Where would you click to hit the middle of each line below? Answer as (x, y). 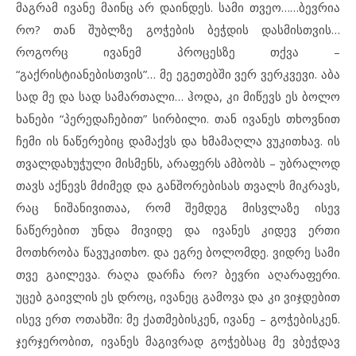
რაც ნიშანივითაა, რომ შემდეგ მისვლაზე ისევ (178, 207)
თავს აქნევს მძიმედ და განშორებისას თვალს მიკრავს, (178, 185)
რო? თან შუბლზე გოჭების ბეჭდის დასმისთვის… (178, 29)
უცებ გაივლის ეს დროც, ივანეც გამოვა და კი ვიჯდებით (178, 296)
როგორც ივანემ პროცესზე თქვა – (178, 52)
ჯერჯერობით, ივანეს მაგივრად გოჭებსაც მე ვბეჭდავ (178, 341)
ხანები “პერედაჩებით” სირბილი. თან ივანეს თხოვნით (178, 118)
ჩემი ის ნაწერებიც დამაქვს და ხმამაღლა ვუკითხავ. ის (178, 141)
